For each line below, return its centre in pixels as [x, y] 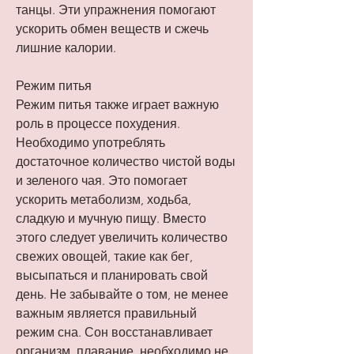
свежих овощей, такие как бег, [104, 257]
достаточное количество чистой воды [126, 162]
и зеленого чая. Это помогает [102, 181]
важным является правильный [106, 314]
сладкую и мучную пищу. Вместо [111, 219]
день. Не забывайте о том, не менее [122, 295]
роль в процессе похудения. [98, 124]
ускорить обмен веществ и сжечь [112, 29]
